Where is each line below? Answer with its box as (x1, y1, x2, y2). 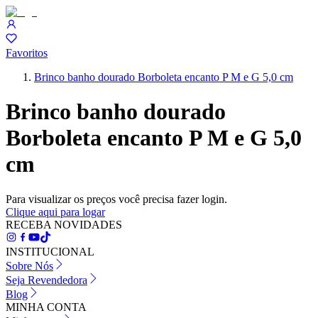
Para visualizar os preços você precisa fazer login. (6, 192, 227, 205)
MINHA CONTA (6, 300, 87, 313)
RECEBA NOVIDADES (6, 218, 122, 231)
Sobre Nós (6, 259, 53, 272)
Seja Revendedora (6, 273, 87, 286)
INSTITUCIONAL (6, 245, 94, 258)
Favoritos (6, 47, 48, 59)
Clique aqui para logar (6, 205, 105, 218)
